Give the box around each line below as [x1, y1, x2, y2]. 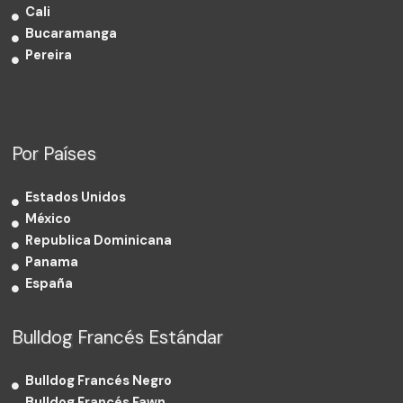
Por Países [12, 141, 97, 166]
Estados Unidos [25, 188, 127, 206]
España [25, 274, 74, 292]
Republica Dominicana [25, 231, 173, 249]
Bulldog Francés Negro [25, 372, 173, 390]
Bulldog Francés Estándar [12, 325, 224, 349]
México [25, 210, 72, 228]
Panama [25, 253, 79, 271]
